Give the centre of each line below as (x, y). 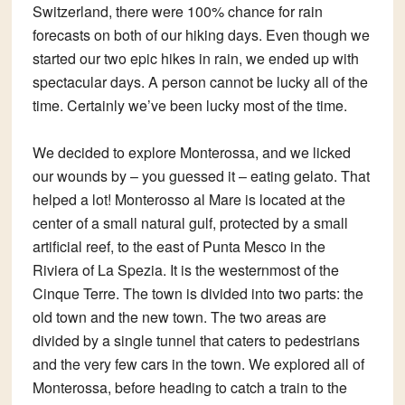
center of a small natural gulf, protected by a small (190, 223)
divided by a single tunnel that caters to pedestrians (196, 341)
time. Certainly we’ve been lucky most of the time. (189, 106)
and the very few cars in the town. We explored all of (198, 364)
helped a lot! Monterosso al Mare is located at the (188, 200)
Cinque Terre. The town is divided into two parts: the (198, 294)
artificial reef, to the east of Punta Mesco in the (179, 247)
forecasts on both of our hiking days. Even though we (201, 35)
